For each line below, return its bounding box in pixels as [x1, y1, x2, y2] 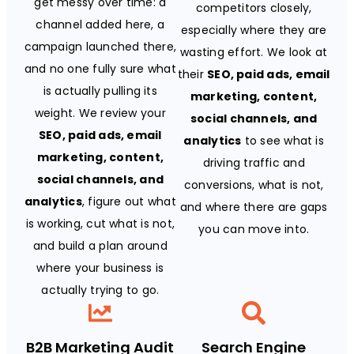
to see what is [241, 132, 324, 149]
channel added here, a [36, 16, 165, 32]
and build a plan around [32, 237, 168, 254]
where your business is [36, 259, 164, 276]
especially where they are [180, 21, 327, 38]
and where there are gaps [179, 198, 328, 215]
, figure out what [81, 193, 176, 209]
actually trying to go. [41, 281, 160, 298]
